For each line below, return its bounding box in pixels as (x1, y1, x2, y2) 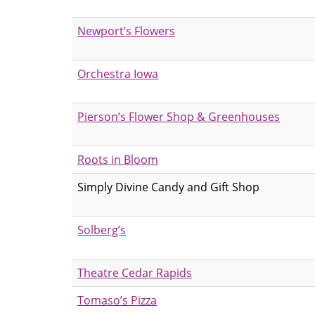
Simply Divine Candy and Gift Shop (77, 179, 259, 194)
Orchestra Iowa (77, 66, 158, 81)
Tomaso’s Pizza (77, 292, 157, 307)
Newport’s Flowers (77, 23, 175, 38)
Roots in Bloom (77, 152, 158, 167)
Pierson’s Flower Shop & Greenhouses (77, 109, 280, 124)
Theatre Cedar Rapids (77, 265, 192, 280)
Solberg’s (77, 222, 126, 237)
